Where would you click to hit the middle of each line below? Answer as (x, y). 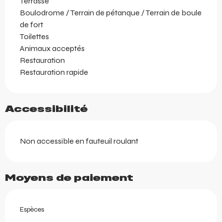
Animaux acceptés (52, 49)
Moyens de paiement (69, 178)
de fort (31, 25)
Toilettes (34, 37)
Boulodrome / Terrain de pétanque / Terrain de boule (111, 13)
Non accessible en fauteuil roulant (79, 141)
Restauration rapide (54, 72)
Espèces (32, 210)
